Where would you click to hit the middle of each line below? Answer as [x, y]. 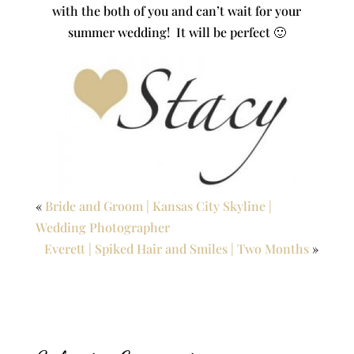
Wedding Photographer [102, 227]
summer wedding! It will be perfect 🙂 [177, 32]
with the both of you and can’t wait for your [177, 10]
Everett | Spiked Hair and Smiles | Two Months [177, 248]
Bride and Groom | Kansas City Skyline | [158, 205]
